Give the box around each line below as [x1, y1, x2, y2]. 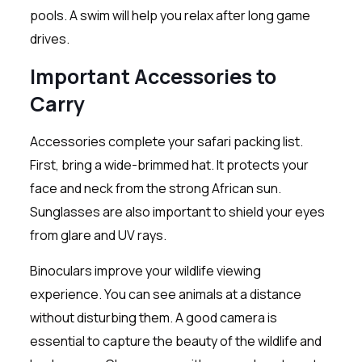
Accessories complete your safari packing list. [29, 132, 303, 150]
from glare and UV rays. [29, 225, 166, 244]
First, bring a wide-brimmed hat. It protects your [29, 155, 309, 174]
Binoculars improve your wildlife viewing [29, 261, 261, 280]
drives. [29, 29, 69, 48]
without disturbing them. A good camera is [29, 308, 277, 326]
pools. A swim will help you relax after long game [29, 6, 310, 24]
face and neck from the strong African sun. [29, 179, 281, 197]
